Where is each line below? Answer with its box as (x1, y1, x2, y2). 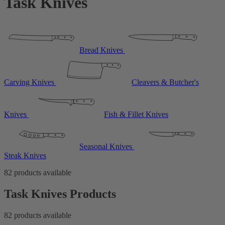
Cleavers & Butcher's (132, 78, 199, 87)
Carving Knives (4, 78, 54, 87)
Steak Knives (4, 151, 46, 160)
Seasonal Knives (79, 142, 132, 151)
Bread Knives (79, 46, 123, 55)
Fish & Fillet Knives (104, 110, 168, 119)
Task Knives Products (4, 187, 116, 201)
